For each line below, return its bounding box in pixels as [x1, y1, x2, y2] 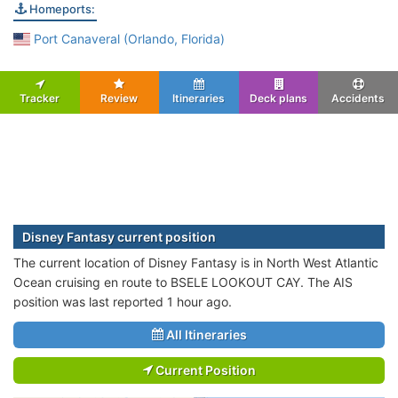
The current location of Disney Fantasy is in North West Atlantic [13, 254, 378, 270]
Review [100, 91, 139, 105]
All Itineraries [163, 326, 247, 342]
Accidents [331, 91, 386, 105]
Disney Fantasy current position [22, 228, 216, 244]
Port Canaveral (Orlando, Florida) [29, 30, 225, 46]
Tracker [20, 91, 60, 105]
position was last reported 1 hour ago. [13, 293, 232, 309]
